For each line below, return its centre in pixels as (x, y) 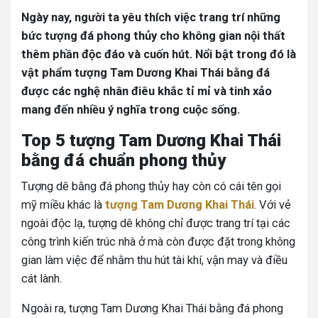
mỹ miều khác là (63, 205)
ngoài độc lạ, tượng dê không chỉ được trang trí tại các (156, 223)
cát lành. (42, 279)
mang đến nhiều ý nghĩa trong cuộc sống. (132, 110)
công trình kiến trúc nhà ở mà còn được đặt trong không (158, 242)
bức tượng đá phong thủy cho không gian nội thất (153, 36)
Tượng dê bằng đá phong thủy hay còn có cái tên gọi (151, 186)
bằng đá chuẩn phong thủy (124, 160)
